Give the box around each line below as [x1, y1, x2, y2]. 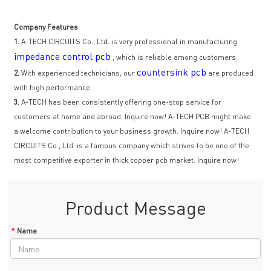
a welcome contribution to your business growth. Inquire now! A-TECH [14, 126, 250, 136]
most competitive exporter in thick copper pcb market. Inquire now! [14, 155, 240, 165]
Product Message [65, 196, 206, 220]
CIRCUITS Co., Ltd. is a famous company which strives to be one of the [14, 141, 250, 151]
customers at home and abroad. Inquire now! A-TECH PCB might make [14, 112, 252, 122]
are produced [206, 68, 254, 78]
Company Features [14, 22, 79, 32]
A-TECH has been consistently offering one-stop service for [19, 97, 222, 107]
